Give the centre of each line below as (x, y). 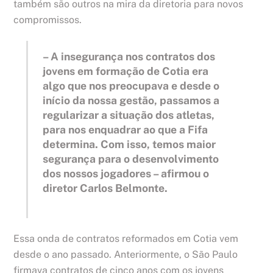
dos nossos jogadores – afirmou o (126, 174)
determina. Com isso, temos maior (129, 144)
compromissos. (48, 20)
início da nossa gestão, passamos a (131, 101)
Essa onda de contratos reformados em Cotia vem (126, 239)
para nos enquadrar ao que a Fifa (126, 130)
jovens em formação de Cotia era (126, 71)
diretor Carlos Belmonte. (105, 188)
